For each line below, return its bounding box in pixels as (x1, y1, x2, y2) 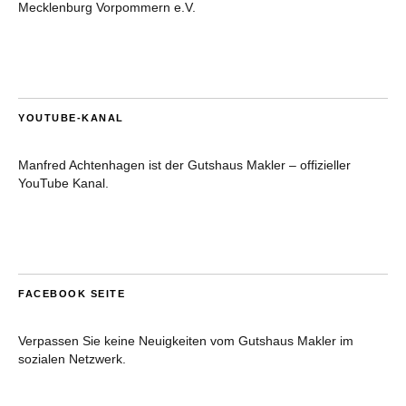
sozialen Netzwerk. (18, 352, 126, 367)
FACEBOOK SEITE (18, 288, 125, 300)
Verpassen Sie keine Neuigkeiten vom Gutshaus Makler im (18, 333, 353, 349)
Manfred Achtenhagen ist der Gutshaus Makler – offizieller (18, 158, 351, 173)
